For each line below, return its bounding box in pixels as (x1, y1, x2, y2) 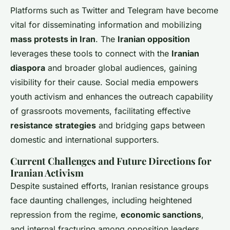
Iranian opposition (118, 33, 190, 44)
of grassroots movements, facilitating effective (10, 105, 190, 116)
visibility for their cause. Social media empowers (10, 76, 198, 87)
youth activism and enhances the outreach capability (10, 91, 213, 102)
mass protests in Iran (10, 33, 95, 44)
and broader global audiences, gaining (45, 62, 197, 73)
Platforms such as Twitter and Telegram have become (10, 5, 218, 15)
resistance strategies (10, 120, 96, 130)
